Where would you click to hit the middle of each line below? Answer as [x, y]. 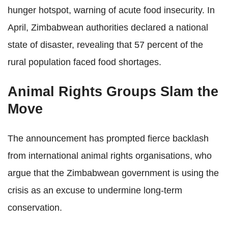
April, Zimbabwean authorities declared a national [108, 27]
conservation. [35, 208]
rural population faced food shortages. [84, 62]
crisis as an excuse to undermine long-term [95, 190]
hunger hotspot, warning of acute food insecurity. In [111, 10]
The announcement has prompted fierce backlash [108, 138]
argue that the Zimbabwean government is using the [113, 173]
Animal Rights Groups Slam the [113, 92]
